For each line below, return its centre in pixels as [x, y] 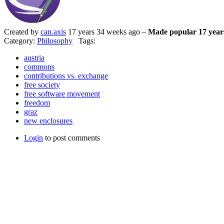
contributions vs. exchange [66, 76]
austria [34, 58]
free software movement [62, 94]
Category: [20, 41]
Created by [22, 32]
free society [42, 85]
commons [39, 67]
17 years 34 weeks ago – [107, 32]
